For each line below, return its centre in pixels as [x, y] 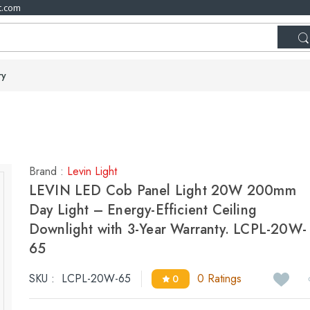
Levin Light [92, 171]
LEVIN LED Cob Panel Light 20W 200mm [162, 191]
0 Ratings [219, 279]
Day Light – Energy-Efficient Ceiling [143, 210]
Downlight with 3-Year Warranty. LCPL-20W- [167, 229]
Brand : [48, 171]
